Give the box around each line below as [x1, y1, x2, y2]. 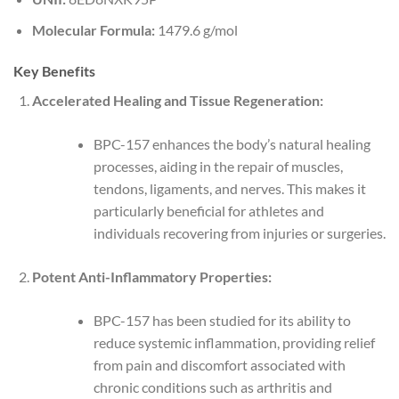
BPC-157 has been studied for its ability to [93, 311, 351, 329]
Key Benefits [13, 61, 95, 79]
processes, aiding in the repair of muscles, [93, 157, 343, 175]
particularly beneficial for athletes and [93, 201, 324, 219]
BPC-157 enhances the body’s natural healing [93, 134, 370, 152]
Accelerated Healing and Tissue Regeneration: [31, 91, 323, 109]
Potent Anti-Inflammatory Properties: [31, 267, 272, 285]
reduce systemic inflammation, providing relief [93, 333, 375, 351]
